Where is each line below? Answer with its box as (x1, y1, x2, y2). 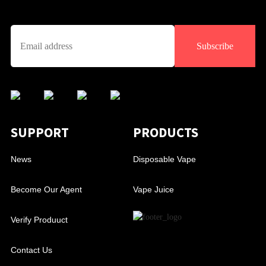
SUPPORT (10, 124, 69, 141)
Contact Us (10, 245, 52, 255)
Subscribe (197, 41, 234, 52)
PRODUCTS (133, 124, 198, 141)
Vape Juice (133, 185, 174, 195)
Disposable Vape (133, 154, 196, 164)
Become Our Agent (10, 185, 82, 195)
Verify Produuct (10, 215, 68, 225)
